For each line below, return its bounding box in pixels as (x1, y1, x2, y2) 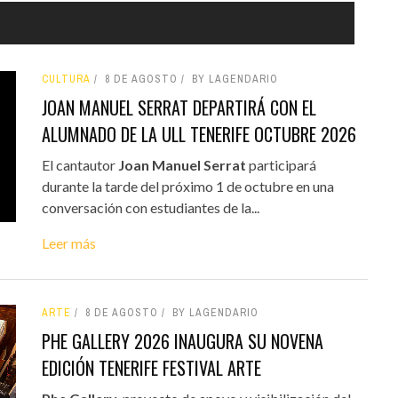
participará (245, 155, 316, 173)
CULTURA (41, 71, 91, 86)
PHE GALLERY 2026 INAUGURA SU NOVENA (41, 327, 323, 354)
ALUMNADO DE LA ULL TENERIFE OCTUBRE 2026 (41, 120, 356, 147)
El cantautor (41, 155, 118, 173)
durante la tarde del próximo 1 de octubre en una (41, 177, 334, 195)
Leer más (41, 234, 96, 251)
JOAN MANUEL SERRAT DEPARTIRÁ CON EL (41, 93, 316, 121)
